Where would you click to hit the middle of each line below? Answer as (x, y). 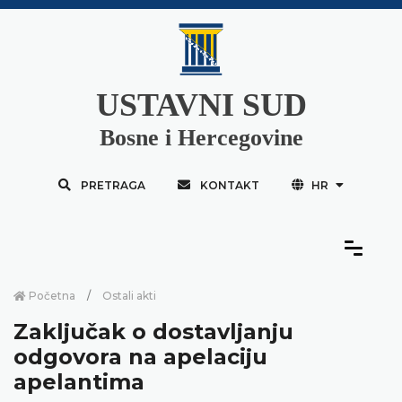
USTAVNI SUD (201, 105)
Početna (51, 295)
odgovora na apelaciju (140, 356)
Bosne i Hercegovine (201, 137)
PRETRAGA (113, 185)
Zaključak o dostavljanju (153, 331)
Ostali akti (129, 295)
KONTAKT (229, 185)
